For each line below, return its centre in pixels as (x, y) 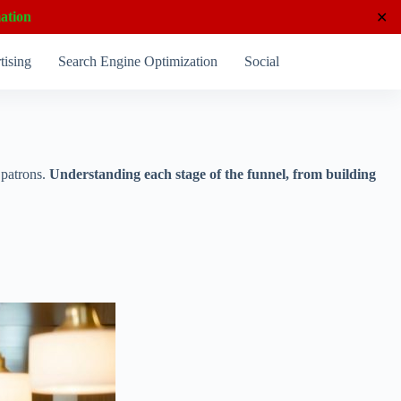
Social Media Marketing (312, 61)
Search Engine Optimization (138, 61)
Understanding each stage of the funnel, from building (213, 174)
